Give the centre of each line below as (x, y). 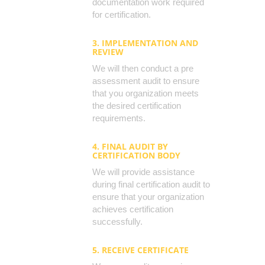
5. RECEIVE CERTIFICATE (140, 250)
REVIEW (108, 52)
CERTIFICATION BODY (136, 155)
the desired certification (137, 106)
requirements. (119, 118)
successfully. (117, 222)
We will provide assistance (143, 172)
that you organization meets (146, 93)
